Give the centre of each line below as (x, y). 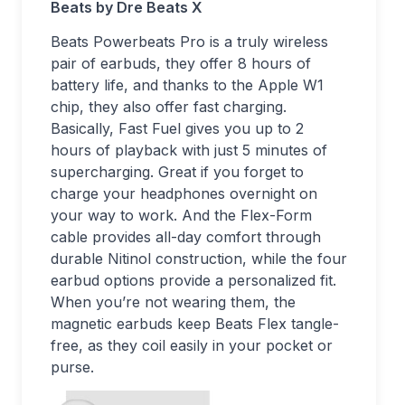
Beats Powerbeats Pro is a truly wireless (189, 42)
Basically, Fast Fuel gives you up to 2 (177, 128)
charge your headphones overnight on (184, 193)
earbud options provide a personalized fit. (193, 280)
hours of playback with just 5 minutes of (189, 150)
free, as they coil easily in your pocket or (192, 345)
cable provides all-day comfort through (186, 237)
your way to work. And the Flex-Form (181, 215)
